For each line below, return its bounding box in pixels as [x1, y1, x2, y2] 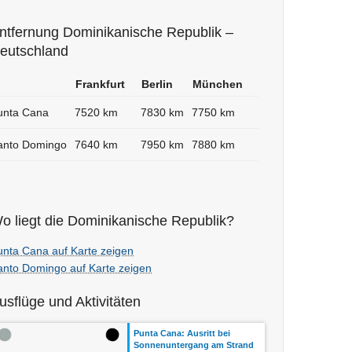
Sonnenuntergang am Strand [134, 340, 254, 350]
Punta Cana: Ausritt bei [134, 328, 230, 338]
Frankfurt [75, 78, 125, 90]
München [192, 78, 243, 90]
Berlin [141, 78, 173, 90]
